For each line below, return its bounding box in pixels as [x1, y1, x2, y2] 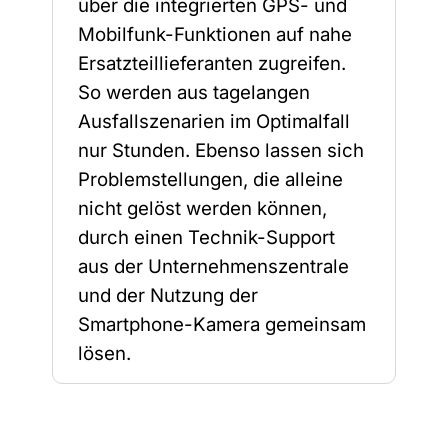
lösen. [78, 342, 132, 366]
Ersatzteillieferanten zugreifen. [78, 52, 347, 76]
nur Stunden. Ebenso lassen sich [78, 139, 365, 163]
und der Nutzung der [78, 284, 259, 308]
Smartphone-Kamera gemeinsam [78, 313, 367, 337]
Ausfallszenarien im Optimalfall [78, 110, 351, 134]
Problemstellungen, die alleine [78, 168, 344, 192]
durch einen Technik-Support [78, 226, 336, 250]
